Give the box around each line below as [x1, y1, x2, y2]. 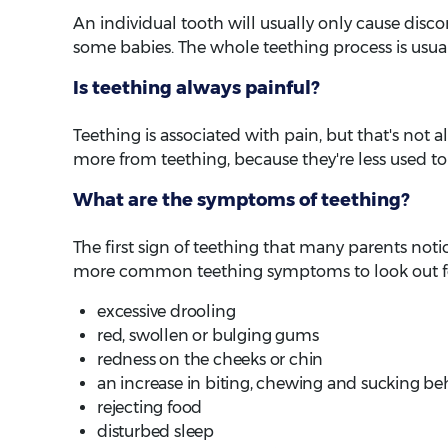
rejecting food [97, 397, 203, 417]
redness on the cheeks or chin [97, 349, 324, 369]
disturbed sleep [97, 421, 214, 441]
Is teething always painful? [73, 76, 320, 99]
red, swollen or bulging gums [97, 325, 319, 345]
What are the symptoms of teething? [73, 188, 410, 211]
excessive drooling [97, 301, 236, 321]
